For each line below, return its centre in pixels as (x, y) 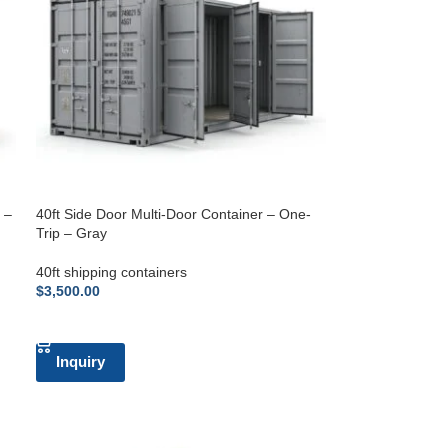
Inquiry (81, 361)
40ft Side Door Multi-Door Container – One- (174, 213)
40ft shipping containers (112, 271)
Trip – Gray (72, 232)
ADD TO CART (92, 321)
